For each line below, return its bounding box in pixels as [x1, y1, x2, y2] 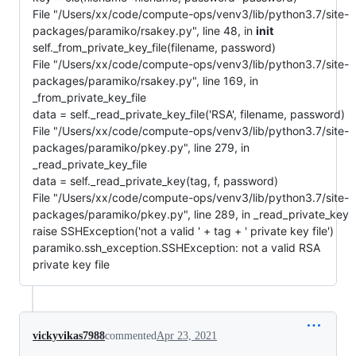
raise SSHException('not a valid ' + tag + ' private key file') [33, 223, 334, 238]
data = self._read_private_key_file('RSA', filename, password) [33, 106, 345, 121]
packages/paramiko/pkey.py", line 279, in [33, 140, 250, 154]
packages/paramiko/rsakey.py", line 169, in [33, 73, 258, 87]
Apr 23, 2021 [157, 329, 217, 342]
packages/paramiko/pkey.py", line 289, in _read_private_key [33, 207, 349, 221]
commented [105, 329, 157, 342]
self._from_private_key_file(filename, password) [33, 40, 276, 54]
